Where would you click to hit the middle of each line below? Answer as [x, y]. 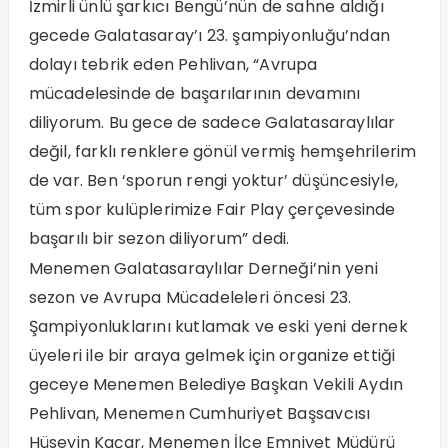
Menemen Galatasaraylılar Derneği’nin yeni [203, 268]
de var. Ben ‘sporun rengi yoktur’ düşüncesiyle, [213, 180]
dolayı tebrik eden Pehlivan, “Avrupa [173, 64]
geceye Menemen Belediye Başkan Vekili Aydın [216, 384]
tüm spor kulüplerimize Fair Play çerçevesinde [212, 209]
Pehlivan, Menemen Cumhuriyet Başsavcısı [199, 413]
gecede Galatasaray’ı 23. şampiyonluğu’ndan [209, 35]
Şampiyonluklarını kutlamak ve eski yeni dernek [218, 326]
